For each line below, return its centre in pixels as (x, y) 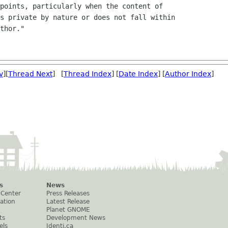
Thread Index (88, 74)
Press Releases (68, 193)
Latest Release (68, 202)
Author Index (188, 74)
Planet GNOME (68, 210)
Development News (76, 218)
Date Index (138, 74)
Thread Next (30, 74)
